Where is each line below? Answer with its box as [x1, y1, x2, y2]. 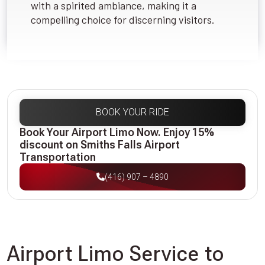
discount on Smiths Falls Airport [20, 138, 180, 151]
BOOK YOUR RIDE [96, 106, 169, 118]
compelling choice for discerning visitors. [31, 13, 215, 27]
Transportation [20, 151, 96, 164]
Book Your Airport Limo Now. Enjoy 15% [20, 126, 214, 139]
